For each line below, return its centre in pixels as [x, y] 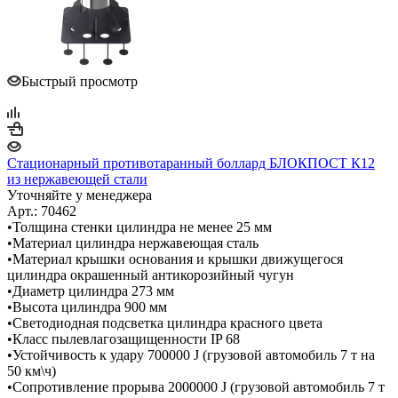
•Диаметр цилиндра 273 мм [91, 291]
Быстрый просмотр [80, 81]
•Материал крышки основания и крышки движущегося [175, 259]
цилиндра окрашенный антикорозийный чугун [151, 275]
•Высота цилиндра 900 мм [87, 306]
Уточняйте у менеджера [80, 195]
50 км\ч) [32, 370]
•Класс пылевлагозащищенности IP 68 [123, 338]
